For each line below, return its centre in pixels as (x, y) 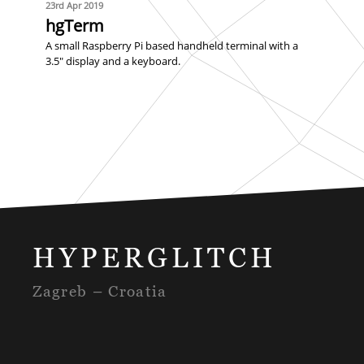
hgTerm (75, 25)
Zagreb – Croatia (100, 290)
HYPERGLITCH (155, 257)
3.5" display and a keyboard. (113, 61)
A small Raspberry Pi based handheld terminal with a (172, 46)
